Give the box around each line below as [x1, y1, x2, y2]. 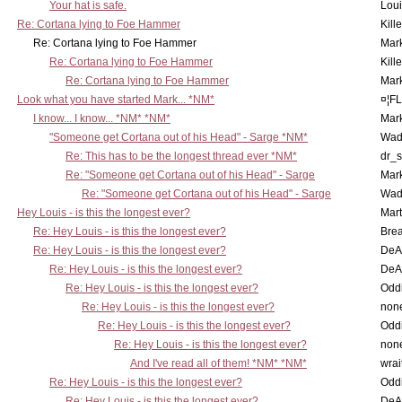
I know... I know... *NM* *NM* [33, 112, 170, 125]
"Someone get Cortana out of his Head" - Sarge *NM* [49, 131, 308, 144]
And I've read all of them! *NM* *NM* [130, 357, 307, 370]
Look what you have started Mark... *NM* [17, 93, 214, 106]
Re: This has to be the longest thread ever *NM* [66, 150, 297, 162]
